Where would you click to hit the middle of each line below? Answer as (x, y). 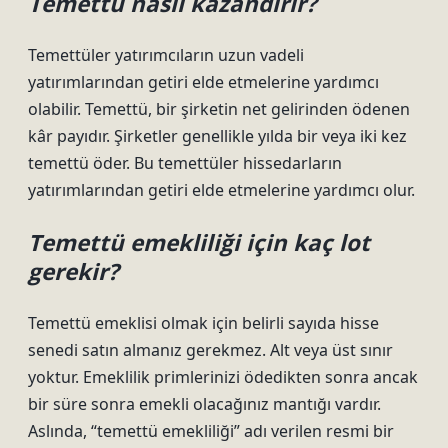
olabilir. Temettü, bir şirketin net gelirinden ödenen (219, 109)
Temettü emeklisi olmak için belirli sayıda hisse (203, 323)
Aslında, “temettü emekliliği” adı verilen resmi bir (211, 431)
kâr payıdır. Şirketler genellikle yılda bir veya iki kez (217, 136)
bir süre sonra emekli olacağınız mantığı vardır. (204, 404)
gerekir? (73, 271)
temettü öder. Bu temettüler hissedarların (185, 163)
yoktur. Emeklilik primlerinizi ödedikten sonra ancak (223, 377)
